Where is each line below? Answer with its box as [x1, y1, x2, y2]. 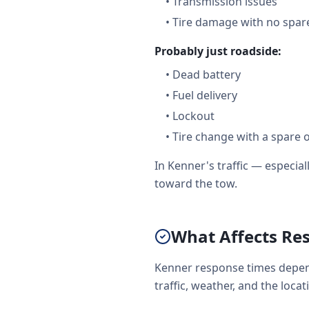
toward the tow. [154, 176, 237, 191]
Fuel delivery [172, 88, 237, 103]
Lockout [172, 108, 215, 123]
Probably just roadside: [154, 43, 281, 59]
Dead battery [172, 67, 241, 82]
